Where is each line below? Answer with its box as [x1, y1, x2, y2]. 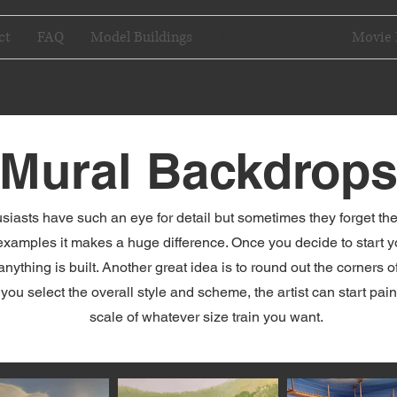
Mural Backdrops [218, 27, 325, 47]
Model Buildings [90, 27, 192, 47]
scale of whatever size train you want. [89, 308, 323, 325]
